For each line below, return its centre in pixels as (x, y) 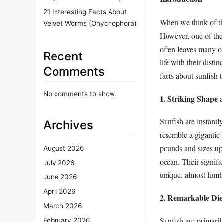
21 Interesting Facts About (85, 12)
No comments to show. (80, 93)
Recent (63, 56)
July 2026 (59, 163)
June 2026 (60, 177)
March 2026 (62, 206)
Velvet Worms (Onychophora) (90, 23)
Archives (68, 125)
